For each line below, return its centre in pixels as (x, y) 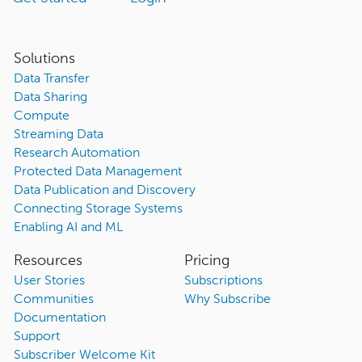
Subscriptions (223, 282)
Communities (53, 300)
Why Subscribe (227, 300)
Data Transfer (51, 80)
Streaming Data (58, 135)
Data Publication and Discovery (104, 191)
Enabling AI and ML (68, 228)
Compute (41, 117)
